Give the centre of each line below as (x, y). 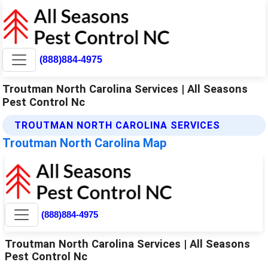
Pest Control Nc (44, 102)
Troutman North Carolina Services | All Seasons (125, 89)
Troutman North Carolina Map (85, 143)
